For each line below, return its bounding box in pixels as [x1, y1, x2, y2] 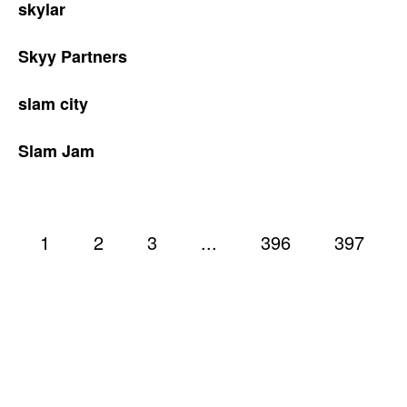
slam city [18, 92, 88, 115]
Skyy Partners [18, 45, 127, 68]
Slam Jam [18, 139, 94, 163]
